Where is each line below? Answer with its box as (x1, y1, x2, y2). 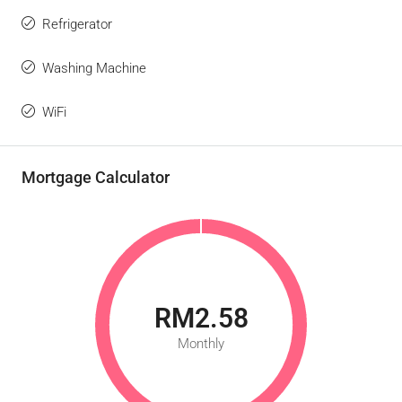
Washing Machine (42, 60, 146, 76)
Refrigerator (42, 16, 112, 32)
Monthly (178, 336, 224, 352)
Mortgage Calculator (22, 168, 170, 187)
